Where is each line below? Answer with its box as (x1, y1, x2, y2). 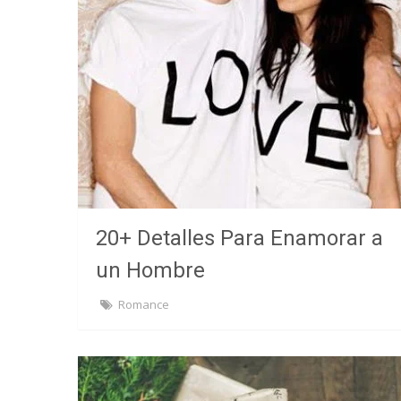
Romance (118, 296, 169, 312)
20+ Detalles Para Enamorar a (96, 226, 383, 251)
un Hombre (96, 258, 205, 283)
